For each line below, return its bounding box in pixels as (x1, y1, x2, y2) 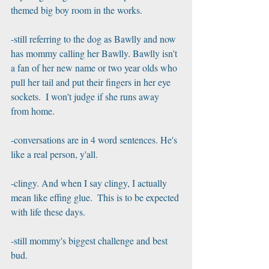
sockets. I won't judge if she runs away (11, 90, 162, 103)
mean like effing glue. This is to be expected (11, 191, 181, 204)
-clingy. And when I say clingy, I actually (11, 177, 169, 189)
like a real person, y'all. (11, 148, 98, 160)
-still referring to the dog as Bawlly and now (11, 32, 178, 45)
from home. (11, 104, 55, 117)
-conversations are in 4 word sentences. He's (11, 133, 180, 146)
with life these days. (11, 205, 85, 218)
